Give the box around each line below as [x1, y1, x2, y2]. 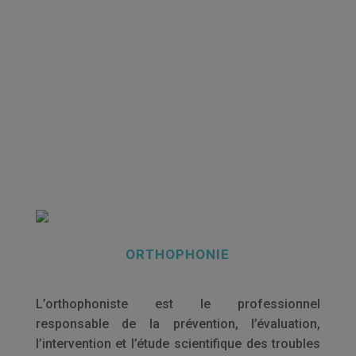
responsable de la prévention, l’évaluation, [35, 316, 321, 331]
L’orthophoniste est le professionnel [35, 296, 321, 311]
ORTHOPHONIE [126, 246, 230, 262]
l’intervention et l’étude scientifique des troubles [35, 336, 321, 351]
